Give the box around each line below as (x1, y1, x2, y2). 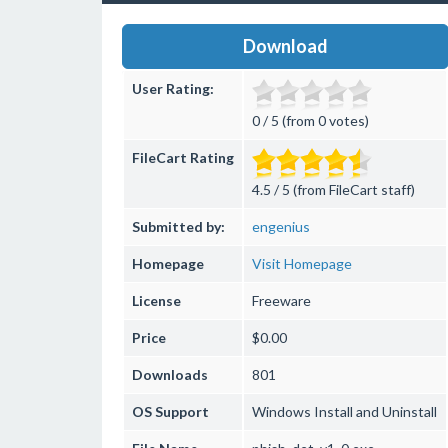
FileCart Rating (132, 149, 234, 166)
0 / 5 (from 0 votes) (252, 112, 369, 129)
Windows (252, 403, 311, 420)
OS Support (132, 403, 209, 420)
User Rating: (132, 80, 214, 97)
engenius (252, 218, 310, 235)
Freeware (252, 292, 311, 309)
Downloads (132, 366, 208, 383)
